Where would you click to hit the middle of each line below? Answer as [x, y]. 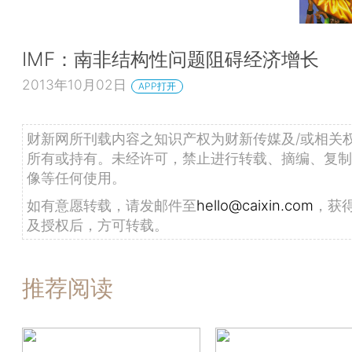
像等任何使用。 [76, 177]
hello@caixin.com [255, 205]
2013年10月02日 [74, 84]
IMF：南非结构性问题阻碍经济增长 [170, 59]
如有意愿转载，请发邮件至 [112, 205]
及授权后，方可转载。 [97, 224]
